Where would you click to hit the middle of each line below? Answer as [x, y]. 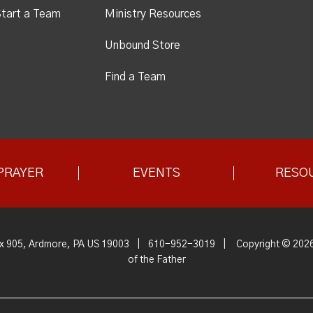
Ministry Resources [153, 14]
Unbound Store [143, 45]
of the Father [156, 260]
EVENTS [156, 173]
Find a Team [136, 77]
